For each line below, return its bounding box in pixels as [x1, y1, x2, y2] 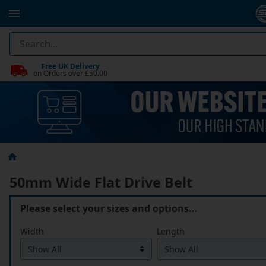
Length [157, 226, 185, 237]
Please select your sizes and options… [20, 202, 197, 216]
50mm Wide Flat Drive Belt [9, 173, 192, 192]
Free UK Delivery [41, 61, 100, 71]
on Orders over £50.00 [33, 68, 107, 78]
